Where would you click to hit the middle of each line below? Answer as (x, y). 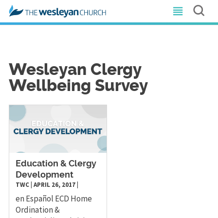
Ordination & (37, 209)
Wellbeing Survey (78, 86)
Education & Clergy (56, 164)
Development (44, 175)
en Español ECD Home (54, 198)
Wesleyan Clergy (75, 70)
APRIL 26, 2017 (54, 184)
